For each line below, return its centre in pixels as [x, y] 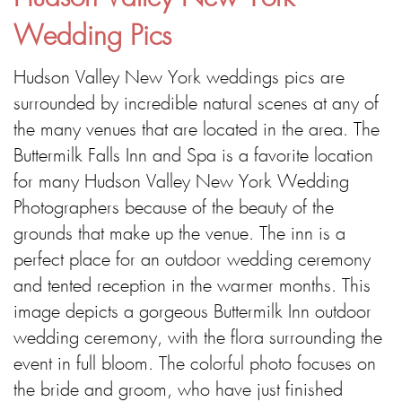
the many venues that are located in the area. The [197, 131]
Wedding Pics [92, 38]
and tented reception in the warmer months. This [192, 287]
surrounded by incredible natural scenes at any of [196, 105]
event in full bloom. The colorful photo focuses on [195, 365]
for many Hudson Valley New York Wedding [181, 183]
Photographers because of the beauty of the [174, 209]
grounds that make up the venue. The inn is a [179, 235]
